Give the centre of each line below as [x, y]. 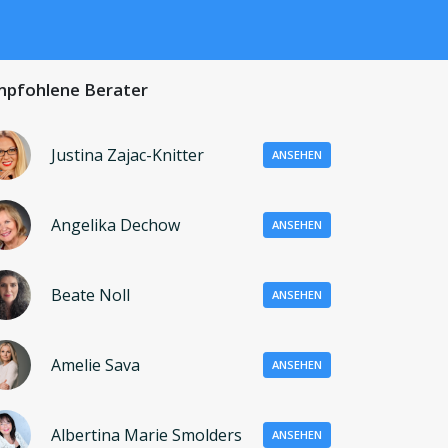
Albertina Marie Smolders [146, 434]
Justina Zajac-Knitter [127, 154]
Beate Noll [90, 294]
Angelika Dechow [115, 224]
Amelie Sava [95, 364]
